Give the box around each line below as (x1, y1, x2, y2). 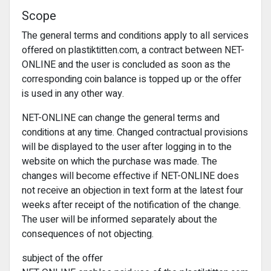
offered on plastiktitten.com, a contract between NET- (22, 43, 244, 57)
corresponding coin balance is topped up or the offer (22, 72, 241, 87)
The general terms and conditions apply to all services (22, 28, 249, 43)
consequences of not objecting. (22, 227, 154, 241)
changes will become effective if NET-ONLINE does (22, 169, 239, 183)
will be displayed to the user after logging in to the (22, 140, 232, 154)
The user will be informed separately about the (22, 212, 217, 227)
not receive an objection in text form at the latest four (22, 183, 243, 198)
